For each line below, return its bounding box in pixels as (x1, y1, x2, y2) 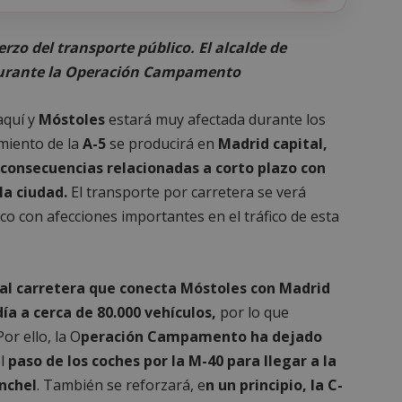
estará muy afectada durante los (105, 109, 326, 129)
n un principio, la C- (205, 374, 343, 395)
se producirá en (106, 133, 218, 153)
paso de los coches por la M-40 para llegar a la (8, 350, 336, 371)
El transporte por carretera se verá (67, 181, 306, 202)
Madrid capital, (218, 133, 328, 153)
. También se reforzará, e (37, 374, 205, 395)
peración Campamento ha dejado (81, 326, 322, 346)
